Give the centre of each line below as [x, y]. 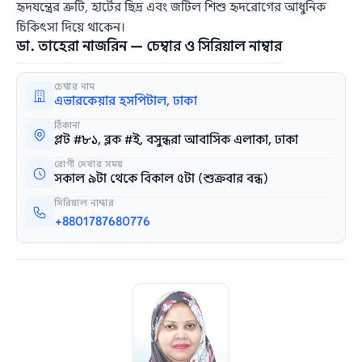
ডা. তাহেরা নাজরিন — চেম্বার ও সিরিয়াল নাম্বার [149, 47]
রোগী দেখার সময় [89, 164]
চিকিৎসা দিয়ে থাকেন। [71, 28]
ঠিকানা [67, 126]
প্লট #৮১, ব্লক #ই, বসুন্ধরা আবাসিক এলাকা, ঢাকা [177, 140]
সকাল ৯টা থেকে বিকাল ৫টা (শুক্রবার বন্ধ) [162, 179]
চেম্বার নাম [75, 87]
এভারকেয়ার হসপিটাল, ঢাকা [126, 101]
